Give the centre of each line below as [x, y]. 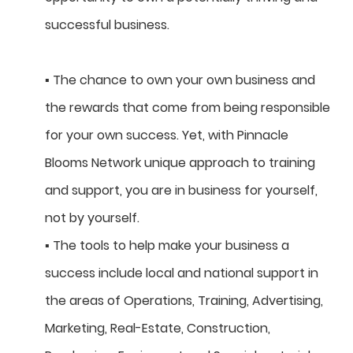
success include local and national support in [182, 273]
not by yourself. [92, 218]
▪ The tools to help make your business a [167, 246]
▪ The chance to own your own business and [180, 80]
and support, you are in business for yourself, [181, 191]
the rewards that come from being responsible [188, 108]
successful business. [107, 25]
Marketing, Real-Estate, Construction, [158, 329]
